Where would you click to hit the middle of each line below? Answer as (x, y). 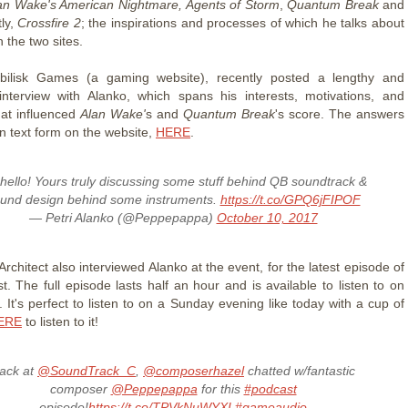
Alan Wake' (113, 113)
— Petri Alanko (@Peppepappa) (122, 217)
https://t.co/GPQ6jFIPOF (290, 199)
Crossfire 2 (49, 22)
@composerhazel (194, 370)
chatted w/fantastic (300, 370)
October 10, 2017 (267, 217)
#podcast (270, 388)
